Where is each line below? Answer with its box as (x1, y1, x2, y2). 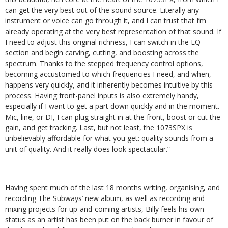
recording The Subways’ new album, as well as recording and (5, 193, 205, 203)
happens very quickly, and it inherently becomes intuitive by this (5, 80, 213, 90)
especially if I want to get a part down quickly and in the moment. (5, 101, 219, 111)
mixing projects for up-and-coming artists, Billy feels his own (5, 204, 204, 214)
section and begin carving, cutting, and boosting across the (5, 48, 199, 58)
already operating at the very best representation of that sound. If (5, 26, 221, 36)
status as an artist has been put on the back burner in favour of (5, 215, 213, 224)
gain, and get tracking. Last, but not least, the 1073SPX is (5, 123, 192, 132)
